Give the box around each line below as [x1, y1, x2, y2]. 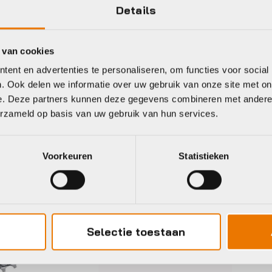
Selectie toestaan [87, 225, 185, 239]
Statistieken [178, 151, 229, 161]
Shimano [161, 137, 203, 150]
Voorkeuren [42, 151, 92, 161]
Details [116, 3, 156, 18]
